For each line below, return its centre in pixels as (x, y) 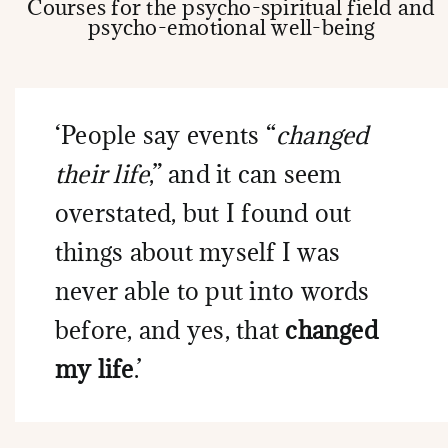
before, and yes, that (170, 330)
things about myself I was (198, 252)
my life (94, 369)
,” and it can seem (245, 174)
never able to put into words (212, 291)
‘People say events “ (165, 135)
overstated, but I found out (203, 213)
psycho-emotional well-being (231, 27)
